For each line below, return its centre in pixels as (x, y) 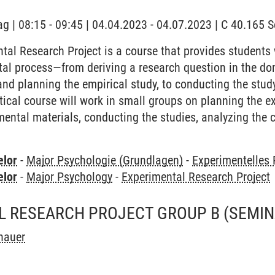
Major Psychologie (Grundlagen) (105, 160)
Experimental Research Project (196, 177)
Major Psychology (70, 177)
